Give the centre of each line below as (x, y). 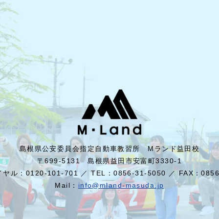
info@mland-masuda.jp (121, 186)
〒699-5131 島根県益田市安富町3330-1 (109, 161)
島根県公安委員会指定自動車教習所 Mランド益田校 (109, 149)
